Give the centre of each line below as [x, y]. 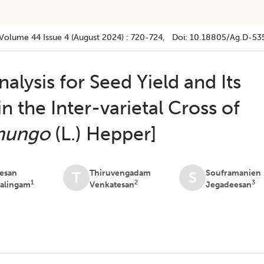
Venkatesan [112, 185]
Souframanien [234, 173]
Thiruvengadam [121, 173]
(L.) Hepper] [104, 134]
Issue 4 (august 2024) [84, 37]
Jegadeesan [229, 185]
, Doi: [176, 37]
